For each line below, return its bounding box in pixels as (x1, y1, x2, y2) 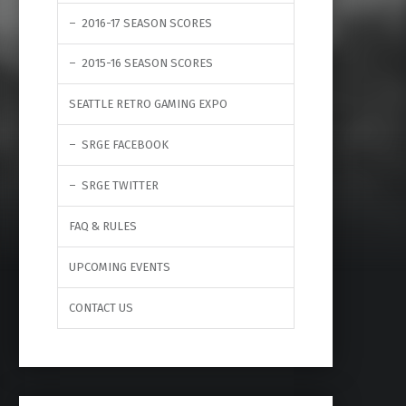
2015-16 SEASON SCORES (81, 56, 213, 71)
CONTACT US (68, 300, 133, 314)
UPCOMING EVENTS (68, 260, 170, 274)
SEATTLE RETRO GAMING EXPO (68, 97, 227, 111)
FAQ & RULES (68, 219, 137, 234)
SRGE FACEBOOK (81, 138, 169, 152)
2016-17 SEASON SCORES (81, 15, 212, 30)
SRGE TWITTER (81, 179, 159, 193)
